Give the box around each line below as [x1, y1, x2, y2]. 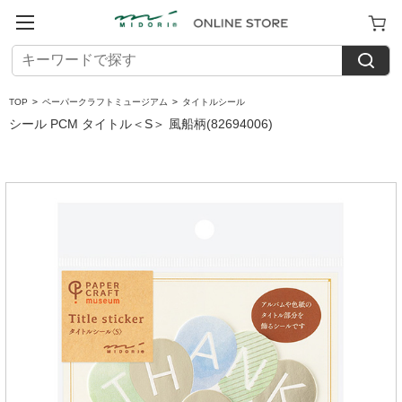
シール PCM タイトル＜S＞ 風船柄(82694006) [9, 117, 273, 131]
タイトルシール [182, 97, 246, 107]
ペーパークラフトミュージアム [42, 97, 169, 107]
